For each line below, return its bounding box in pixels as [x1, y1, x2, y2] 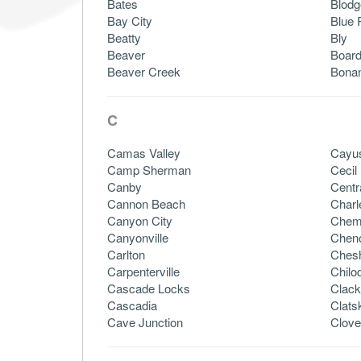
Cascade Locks [107, 279, 190, 297]
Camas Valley [107, 143, 180, 161]
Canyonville [107, 228, 168, 246]
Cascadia [107, 296, 157, 313]
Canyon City [107, 211, 172, 229]
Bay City [107, 11, 152, 29]
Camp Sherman [107, 160, 191, 178]
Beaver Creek [107, 62, 180, 80]
